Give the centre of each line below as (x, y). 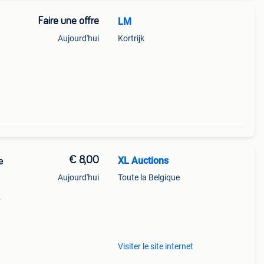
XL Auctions (143, 161)
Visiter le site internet (155, 246)
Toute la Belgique (148, 177)
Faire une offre (68, 21)
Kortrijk (131, 38)
